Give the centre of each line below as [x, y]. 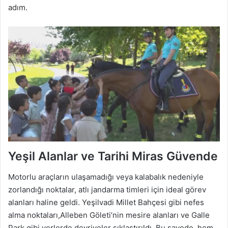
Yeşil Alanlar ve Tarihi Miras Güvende [113, 156]
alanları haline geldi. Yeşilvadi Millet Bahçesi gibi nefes [106, 202]
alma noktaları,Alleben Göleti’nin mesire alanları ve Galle [109, 215]
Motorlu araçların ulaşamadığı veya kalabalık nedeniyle [106, 177]
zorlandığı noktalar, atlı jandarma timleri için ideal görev [107, 189]
